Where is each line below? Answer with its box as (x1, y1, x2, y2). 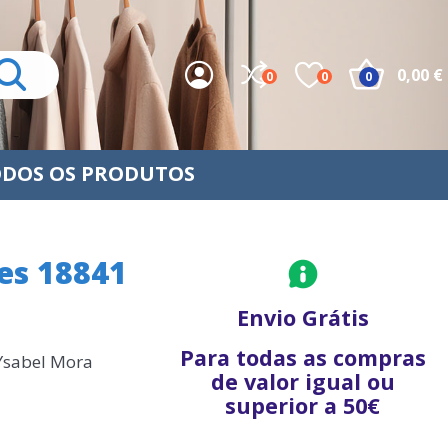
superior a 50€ (225, 391, 381, 420)
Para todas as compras (179, 343, 426, 372)
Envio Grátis (236, 303, 369, 332)
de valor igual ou (210, 367, 395, 396)
